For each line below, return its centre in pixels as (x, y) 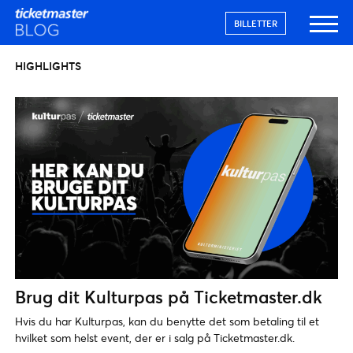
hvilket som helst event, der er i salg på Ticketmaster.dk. (155, 337)
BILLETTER (255, 23)
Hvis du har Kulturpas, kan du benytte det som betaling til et (167, 321)
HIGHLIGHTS (48, 66)
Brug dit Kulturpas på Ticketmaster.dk (169, 296)
